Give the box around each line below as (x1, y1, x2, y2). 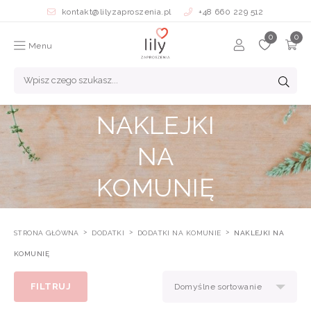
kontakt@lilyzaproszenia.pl (59, 7, 174, 17)
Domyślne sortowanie (174, 282, 262, 292)
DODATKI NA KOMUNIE (137, 229, 224, 237)
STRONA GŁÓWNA (14, 229, 82, 237)
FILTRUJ (31, 281, 72, 292)
